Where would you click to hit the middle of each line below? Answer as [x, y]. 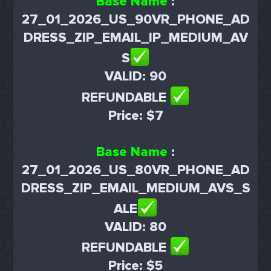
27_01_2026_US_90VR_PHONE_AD [135, 20]
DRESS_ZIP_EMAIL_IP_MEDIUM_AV [135, 38]
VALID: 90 [135, 77]
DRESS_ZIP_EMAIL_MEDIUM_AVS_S [135, 188]
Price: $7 [135, 116]
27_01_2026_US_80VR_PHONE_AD [135, 170]
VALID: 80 [135, 227]
